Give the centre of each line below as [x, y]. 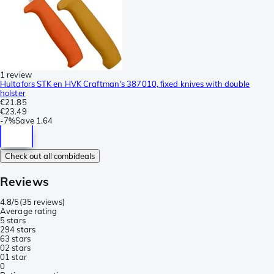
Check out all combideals [50, 156]
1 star [16, 257]
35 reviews [42, 202]
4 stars [23, 230]
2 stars [18, 248]
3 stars [18, 239]
